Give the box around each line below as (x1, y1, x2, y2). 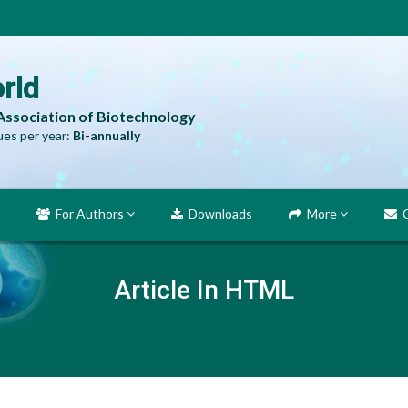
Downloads (183, 206, 252, 221)
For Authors (50, 206, 127, 221)
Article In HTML (114, 275, 294, 305)
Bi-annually (73, 127, 140, 143)
